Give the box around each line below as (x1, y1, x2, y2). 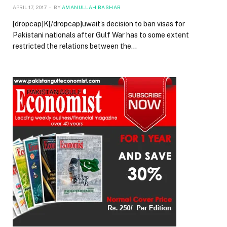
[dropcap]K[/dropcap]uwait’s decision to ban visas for (13, 20, 185, 28)
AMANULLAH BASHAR (62, 4, 121, 11)
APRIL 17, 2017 (13, 4, 47, 11)
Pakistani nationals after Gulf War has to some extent (13, 31, 189, 40)
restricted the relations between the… (13, 42, 137, 51)
